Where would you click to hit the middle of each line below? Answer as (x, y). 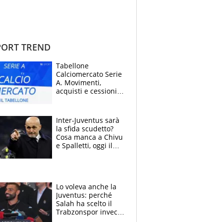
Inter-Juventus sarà (88, 120)
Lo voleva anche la (86, 186)
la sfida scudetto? (85, 128)
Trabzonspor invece (89, 212)
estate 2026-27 (80, 99)
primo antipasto (83, 154)
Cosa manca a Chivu (89, 137)
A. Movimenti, (79, 82)
